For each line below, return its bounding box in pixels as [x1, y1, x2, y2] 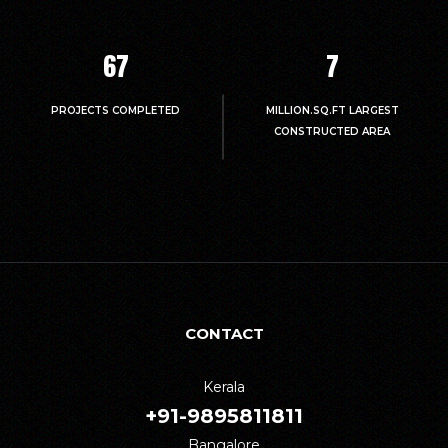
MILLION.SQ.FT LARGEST [265, 103, 399, 117]
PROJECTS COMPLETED [51, 103, 181, 117]
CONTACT [184, 323, 264, 343]
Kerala [203, 377, 245, 396]
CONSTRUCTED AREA [274, 124, 391, 138]
